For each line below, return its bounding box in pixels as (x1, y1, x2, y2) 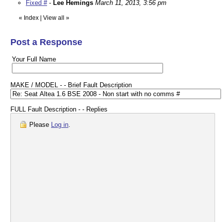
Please (27, 121, 51, 129)
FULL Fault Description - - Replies (10, 106, 108, 113)
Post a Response (10, 37, 82, 48)
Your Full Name (12, 55, 56, 63)
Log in (51, 121, 68, 129)
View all (43, 14, 64, 22)
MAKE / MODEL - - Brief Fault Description (10, 81, 132, 89)
